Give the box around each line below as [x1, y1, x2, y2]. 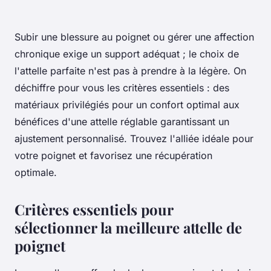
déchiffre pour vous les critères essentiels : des [15, 81, 229, 94]
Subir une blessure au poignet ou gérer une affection [15, 30, 254, 43]
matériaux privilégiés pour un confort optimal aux [15, 98, 240, 111]
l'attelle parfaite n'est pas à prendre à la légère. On [15, 64, 246, 77]
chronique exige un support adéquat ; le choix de [15, 47, 239, 60]
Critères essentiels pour [15, 199, 173, 219]
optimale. [15, 166, 57, 178]
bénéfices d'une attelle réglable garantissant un [15, 115, 229, 128]
